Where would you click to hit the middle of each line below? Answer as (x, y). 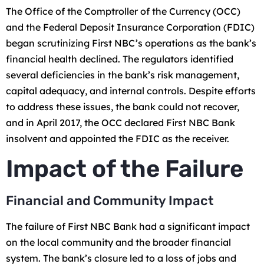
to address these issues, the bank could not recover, (123, 106)
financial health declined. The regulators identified (120, 59)
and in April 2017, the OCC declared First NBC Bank (121, 122)
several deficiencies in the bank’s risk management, (123, 75)
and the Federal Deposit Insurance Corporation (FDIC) (130, 27)
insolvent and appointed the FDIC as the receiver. (118, 138)
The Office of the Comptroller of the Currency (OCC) (123, 11)
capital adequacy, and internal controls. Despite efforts (131, 90)
